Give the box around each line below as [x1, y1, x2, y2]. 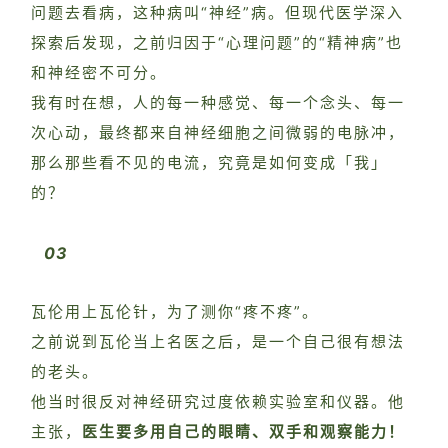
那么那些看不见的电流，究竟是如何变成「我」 [31, 153, 388, 172]
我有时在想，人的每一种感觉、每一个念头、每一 [31, 93, 405, 112]
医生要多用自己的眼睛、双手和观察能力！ [82, 422, 405, 442]
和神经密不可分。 [31, 63, 167, 82]
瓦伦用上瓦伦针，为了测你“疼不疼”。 [31, 302, 319, 322]
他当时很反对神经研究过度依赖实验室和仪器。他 [31, 392, 405, 412]
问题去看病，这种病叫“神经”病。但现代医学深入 [31, 3, 404, 22]
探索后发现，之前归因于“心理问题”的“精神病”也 [31, 33, 403, 52]
